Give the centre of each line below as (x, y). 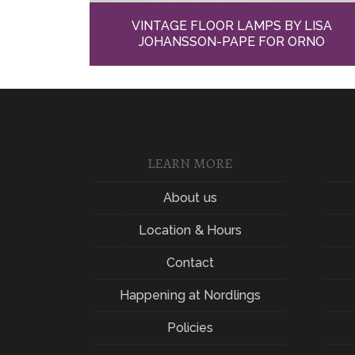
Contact (190, 262)
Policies (190, 327)
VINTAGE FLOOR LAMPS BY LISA (232, 26)
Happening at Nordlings (190, 295)
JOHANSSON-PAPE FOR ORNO (232, 42)
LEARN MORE (190, 163)
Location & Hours (190, 230)
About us (190, 197)
